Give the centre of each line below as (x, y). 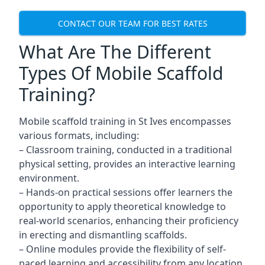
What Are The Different (115, 52)
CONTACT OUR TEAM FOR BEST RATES (132, 23)
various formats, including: (79, 135)
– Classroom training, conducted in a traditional (125, 150)
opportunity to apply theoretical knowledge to (122, 206)
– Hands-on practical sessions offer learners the (126, 192)
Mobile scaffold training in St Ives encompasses (125, 121)
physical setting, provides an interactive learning (127, 164)
